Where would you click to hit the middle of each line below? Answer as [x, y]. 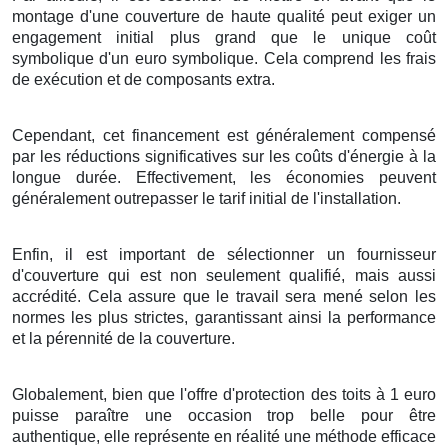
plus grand [212, 37]
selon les [399, 296]
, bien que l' [145, 394]
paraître [101, 415]
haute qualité [277, 16]
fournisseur [397, 254]
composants [189, 79]
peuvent [400, 177]
